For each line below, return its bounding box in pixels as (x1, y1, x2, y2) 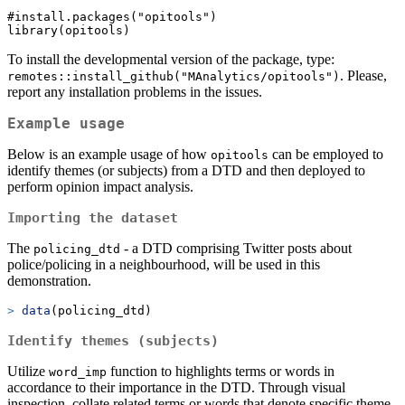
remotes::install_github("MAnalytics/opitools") (7, 70, 340, 84)
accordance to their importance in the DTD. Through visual (7, 380, 345, 396)
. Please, (340, 68, 387, 84)
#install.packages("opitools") (7, 10, 217, 24)
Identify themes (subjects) (7, 333, 219, 350)
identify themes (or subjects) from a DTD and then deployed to (7, 163, 365, 179)
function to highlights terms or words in (107, 363, 334, 380)
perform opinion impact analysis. (7, 179, 193, 195)
